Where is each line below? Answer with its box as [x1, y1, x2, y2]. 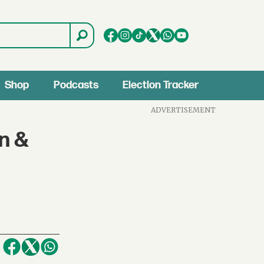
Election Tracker [123, 79, 199, 91]
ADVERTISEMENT [151, 105, 216, 114]
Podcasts [53, 79, 98, 91]
